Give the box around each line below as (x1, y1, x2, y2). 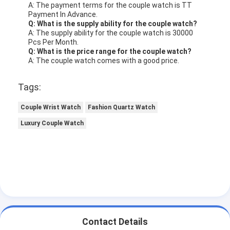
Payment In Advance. (28, 10, 98, 18)
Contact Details (82, 217, 148, 227)
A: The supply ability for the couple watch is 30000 (28, 28, 194, 37)
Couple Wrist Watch (21, 103, 81, 111)
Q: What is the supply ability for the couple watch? (28, 19, 198, 28)
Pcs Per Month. (28, 37, 79, 46)
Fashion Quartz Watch (88, 103, 156, 111)
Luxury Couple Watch (21, 119, 84, 127)
